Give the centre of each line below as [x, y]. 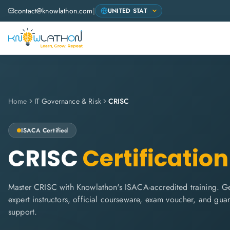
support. [23, 212]
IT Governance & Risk [68, 101]
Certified [55, 130]
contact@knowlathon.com [54, 11]
